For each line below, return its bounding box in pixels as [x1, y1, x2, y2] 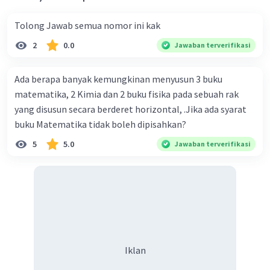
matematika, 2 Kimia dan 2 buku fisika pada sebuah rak [14, 88, 239, 101]
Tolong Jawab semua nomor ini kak [14, 19, 160, 32]
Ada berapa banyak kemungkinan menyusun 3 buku [14, 73, 222, 86]
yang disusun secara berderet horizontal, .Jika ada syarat [14, 103, 246, 116]
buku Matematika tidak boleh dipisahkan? [14, 118, 186, 131]
